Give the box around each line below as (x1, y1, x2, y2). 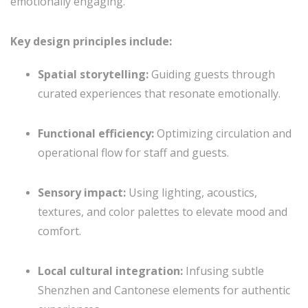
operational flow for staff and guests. (38, 145, 229, 160)
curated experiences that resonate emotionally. (38, 86, 280, 101)
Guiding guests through (148, 67, 275, 82)
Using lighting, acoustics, (126, 185, 257, 200)
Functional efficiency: (38, 126, 154, 141)
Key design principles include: (10, 34, 172, 49)
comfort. (38, 223, 81, 239)
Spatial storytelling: (38, 67, 148, 82)
